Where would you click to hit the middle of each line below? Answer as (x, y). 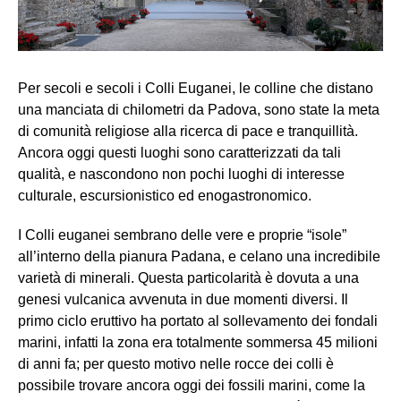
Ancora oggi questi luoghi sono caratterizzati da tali (179, 153)
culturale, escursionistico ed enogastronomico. (165, 196)
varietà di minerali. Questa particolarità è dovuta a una (188, 278)
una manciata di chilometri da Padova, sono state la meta (199, 110)
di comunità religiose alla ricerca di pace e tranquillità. (188, 132)
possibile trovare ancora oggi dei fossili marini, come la (192, 386)
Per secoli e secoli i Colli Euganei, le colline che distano (196, 89)
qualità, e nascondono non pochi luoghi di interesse (181, 175)
